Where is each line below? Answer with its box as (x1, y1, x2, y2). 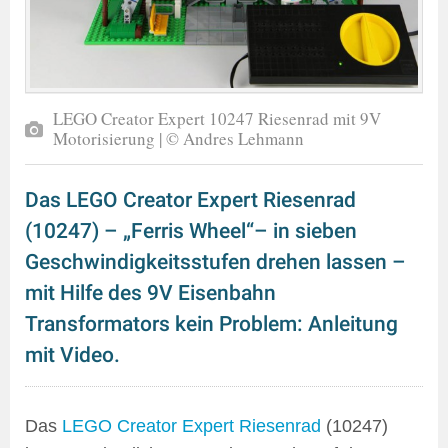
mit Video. (25, 342, 120, 367)
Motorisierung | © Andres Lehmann (53, 126, 304, 150)
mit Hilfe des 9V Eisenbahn (25, 280, 276, 305)
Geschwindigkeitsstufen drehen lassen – (25, 249, 406, 274)
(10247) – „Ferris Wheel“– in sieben (25, 218, 357, 243)
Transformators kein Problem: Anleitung (25, 311, 398, 336)
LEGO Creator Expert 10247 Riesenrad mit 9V (53, 106, 381, 130)
